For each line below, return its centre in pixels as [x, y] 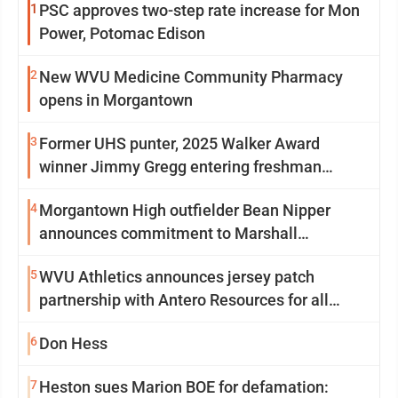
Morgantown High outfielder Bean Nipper [185, 210]
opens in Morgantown [116, 100]
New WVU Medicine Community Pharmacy [191, 77]
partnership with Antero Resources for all [184, 300]
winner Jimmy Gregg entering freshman [180, 167]
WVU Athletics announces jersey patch [177, 277]
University [75, 256]
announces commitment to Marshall [168, 233]
